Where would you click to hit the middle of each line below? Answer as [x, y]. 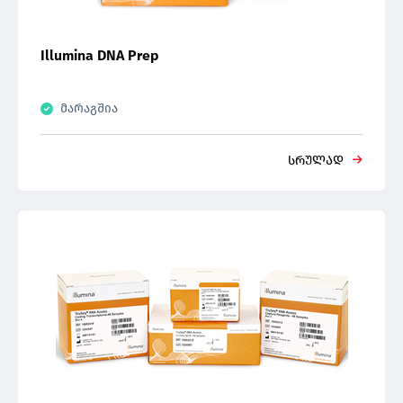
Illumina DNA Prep [99, 55]
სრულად [316, 161]
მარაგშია [89, 108]
